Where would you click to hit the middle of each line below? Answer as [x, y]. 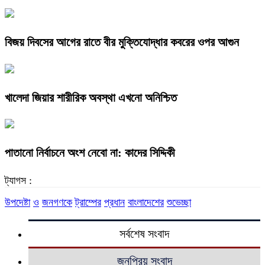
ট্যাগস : [18, 181]
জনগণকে [57, 203]
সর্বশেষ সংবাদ [144, 234]
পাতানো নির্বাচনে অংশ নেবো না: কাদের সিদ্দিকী [90, 153]
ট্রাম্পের [88, 203]
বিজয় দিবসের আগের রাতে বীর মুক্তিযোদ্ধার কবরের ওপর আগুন [122, 42]
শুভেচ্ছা [179, 203]
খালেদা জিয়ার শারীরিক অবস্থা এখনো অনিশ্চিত [91, 97]
